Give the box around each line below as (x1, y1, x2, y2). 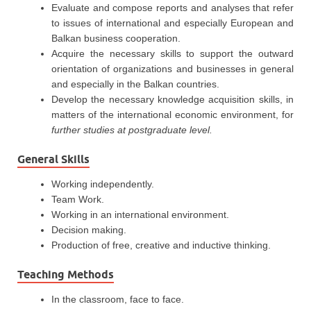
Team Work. (51, 194, 104, 205)
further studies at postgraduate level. (51, 124, 212, 136)
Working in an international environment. (51, 209, 229, 221)
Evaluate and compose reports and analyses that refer (51, 2, 294, 14)
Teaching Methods (17, 268, 114, 282)
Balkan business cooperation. (51, 33, 180, 44)
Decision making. (51, 224, 126, 236)
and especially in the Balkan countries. (51, 78, 219, 90)
